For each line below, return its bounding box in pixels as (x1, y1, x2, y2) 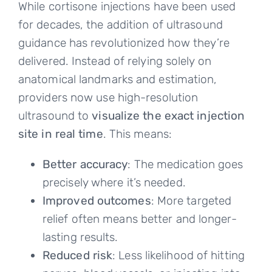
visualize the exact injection (92, 109, 245, 123)
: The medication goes (127, 157, 243, 172)
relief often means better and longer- (42, 212, 237, 226)
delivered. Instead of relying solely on (18, 54, 211, 69)
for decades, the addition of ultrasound (18, 18, 223, 32)
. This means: (103, 127, 172, 141)
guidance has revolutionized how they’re (18, 36, 229, 50)
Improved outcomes (42, 194, 151, 208)
